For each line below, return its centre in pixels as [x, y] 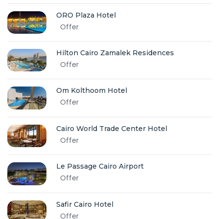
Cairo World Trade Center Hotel [112, 128]
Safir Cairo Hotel [85, 204]
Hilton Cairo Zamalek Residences [115, 53]
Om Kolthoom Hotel [92, 91]
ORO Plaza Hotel [86, 15]
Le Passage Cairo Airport [100, 166]
